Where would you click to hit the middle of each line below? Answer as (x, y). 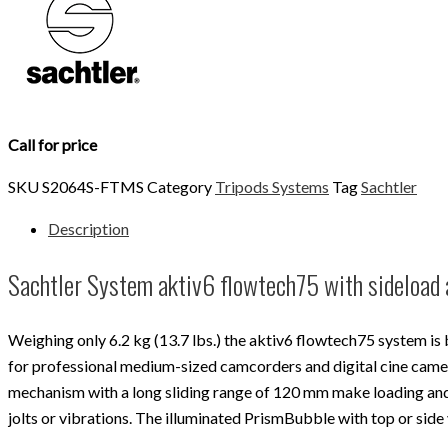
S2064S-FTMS (94, 187)
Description (88, 229)
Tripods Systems (272, 187)
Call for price (52, 145)
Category (179, 187)
